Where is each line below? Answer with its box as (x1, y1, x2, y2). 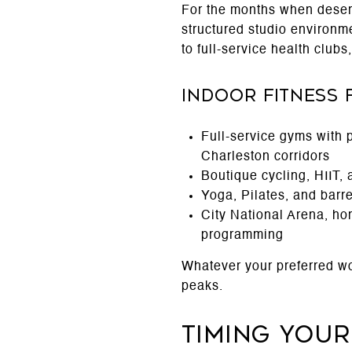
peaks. (181, 280, 223, 293)
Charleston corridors (200, 150, 330, 163)
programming (200, 229, 284, 242)
